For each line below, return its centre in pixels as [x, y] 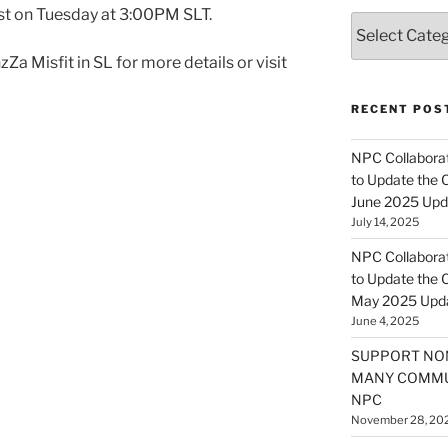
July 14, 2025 [384, 221]
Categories [386, 21]
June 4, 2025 [384, 320]
